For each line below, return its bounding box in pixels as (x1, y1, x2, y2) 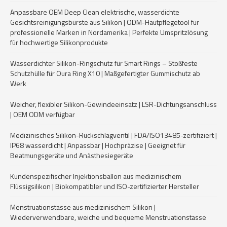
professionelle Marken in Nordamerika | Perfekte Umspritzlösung (10, 27, 208, 37)
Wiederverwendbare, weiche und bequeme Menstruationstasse (10, 212, 206, 222)
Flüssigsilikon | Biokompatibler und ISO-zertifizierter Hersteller (10, 181, 199, 192)
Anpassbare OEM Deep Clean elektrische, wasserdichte (10, 7, 179, 17)
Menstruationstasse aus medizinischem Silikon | (10, 202, 156, 212)
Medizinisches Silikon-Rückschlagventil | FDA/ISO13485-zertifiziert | (10, 130, 217, 140)
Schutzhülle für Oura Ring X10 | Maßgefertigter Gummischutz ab (10, 68, 200, 79)
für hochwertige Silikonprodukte (10, 37, 108, 48)
